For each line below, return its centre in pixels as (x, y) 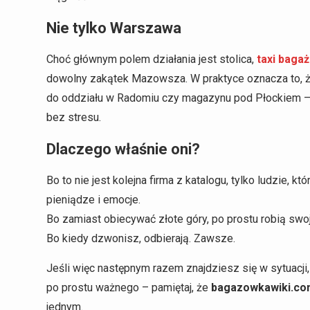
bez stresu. (74, 117)
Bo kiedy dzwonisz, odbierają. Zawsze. (141, 238)
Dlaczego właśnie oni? (123, 149)
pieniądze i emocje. (93, 199)
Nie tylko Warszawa (114, 28)
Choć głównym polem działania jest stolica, (152, 59)
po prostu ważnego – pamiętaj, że (129, 287)
